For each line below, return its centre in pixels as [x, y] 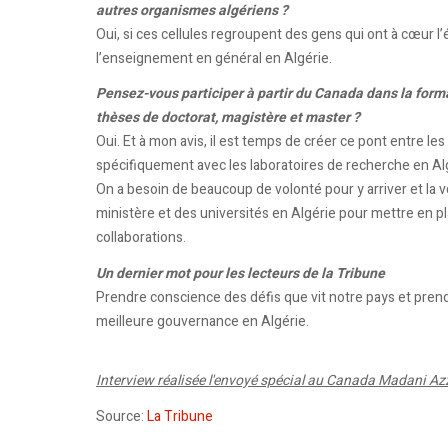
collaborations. [141, 237]
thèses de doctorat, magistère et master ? [228, 117]
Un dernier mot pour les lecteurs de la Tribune [240, 273]
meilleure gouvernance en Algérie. [202, 321]
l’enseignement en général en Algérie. [214, 58]
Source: [120, 416]
